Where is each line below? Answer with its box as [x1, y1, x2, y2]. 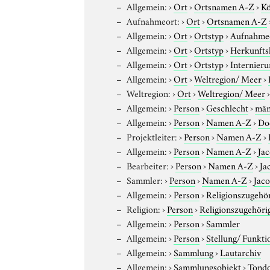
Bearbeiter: [127, 158, 169, 172]
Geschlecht [206, 100, 249, 114]
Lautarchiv [220, 245, 262, 259]
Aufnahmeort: [127, 13, 180, 27]
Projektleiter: [127, 129, 178, 143]
